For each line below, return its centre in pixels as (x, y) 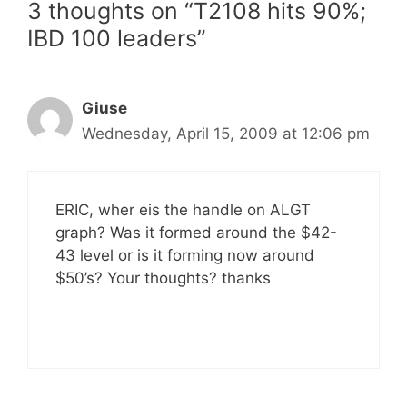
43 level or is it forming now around (185, 255)
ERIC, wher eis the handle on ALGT (183, 209)
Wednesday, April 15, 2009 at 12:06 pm (226, 134)
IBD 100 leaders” (117, 38)
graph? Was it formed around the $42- (196, 232)
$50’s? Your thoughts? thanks (163, 278)
